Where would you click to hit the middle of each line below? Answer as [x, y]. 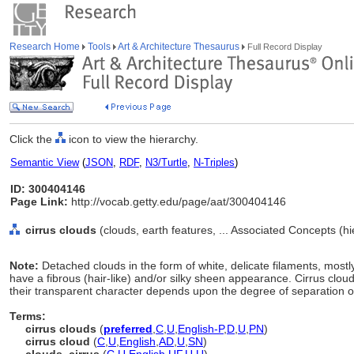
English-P [201, 329]
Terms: [28, 316]
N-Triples [214, 162]
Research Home [46, 47]
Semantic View [45, 162]
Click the [32, 139]
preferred [128, 329]
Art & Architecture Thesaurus [179, 47]
